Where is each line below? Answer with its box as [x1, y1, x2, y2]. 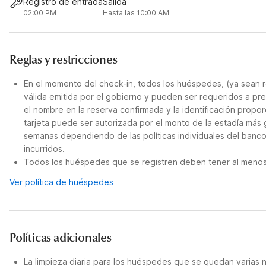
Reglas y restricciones [9, 52, 118, 67]
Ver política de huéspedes [9, 177, 113, 187]
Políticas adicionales [9, 230, 112, 245]
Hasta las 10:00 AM [103, 8, 170, 17]
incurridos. [24, 144, 65, 154]
